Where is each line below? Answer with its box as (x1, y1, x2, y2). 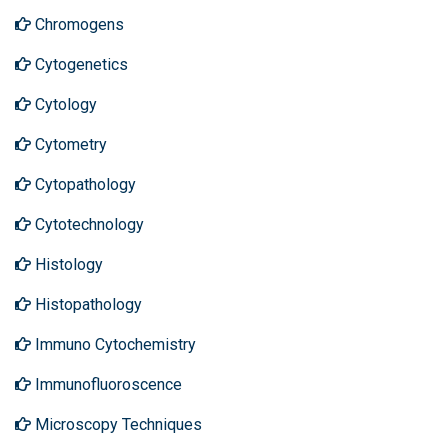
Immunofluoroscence (31, 375, 182, 394)
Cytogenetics (31, 55, 128, 74)
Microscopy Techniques (31, 415, 202, 434)
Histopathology (31, 295, 142, 314)
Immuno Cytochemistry (31, 335, 196, 354)
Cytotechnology (31, 215, 144, 234)
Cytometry (31, 135, 107, 154)
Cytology (31, 95, 97, 114)
